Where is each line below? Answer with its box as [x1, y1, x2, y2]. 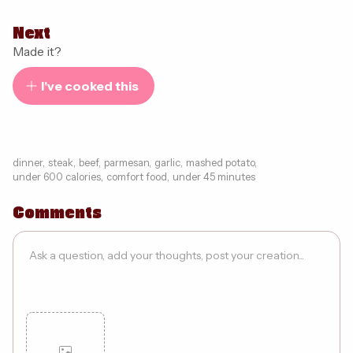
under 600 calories [13, 170, 101, 183]
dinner [13, 156, 43, 169]
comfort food [106, 170, 167, 183]
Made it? [13, 43, 61, 59]
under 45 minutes [173, 170, 255, 183]
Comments [13, 202, 102, 222]
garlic [154, 156, 180, 169]
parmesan [104, 156, 149, 169]
